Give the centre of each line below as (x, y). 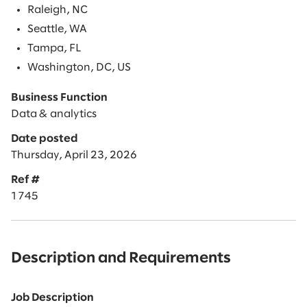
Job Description (52, 298)
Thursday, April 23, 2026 (74, 155)
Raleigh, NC (58, 10)
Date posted (44, 138)
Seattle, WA (57, 29)
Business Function (59, 97)
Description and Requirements (121, 258)
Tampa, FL (54, 48)
